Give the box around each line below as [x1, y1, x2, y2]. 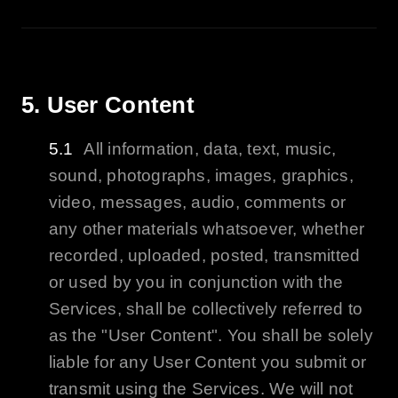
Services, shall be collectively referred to [48, 299, 363, 319]
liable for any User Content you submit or [48, 353, 367, 372]
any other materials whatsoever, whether [48, 219, 365, 239]
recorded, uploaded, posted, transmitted [48, 246, 361, 266]
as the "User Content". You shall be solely [48, 326, 373, 346]
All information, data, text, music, [84, 139, 336, 159]
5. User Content [20, 92, 195, 119]
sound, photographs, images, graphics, [48, 166, 354, 186]
